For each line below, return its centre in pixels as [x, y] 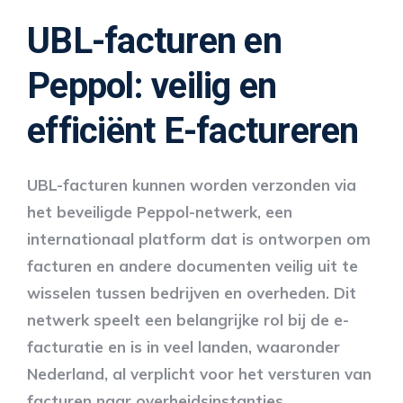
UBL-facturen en [154, 40]
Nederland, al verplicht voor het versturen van [199, 373]
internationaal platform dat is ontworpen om [199, 238]
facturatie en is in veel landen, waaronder [184, 346]
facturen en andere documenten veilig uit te [193, 265]
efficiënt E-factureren [193, 130]
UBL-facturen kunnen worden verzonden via [192, 184]
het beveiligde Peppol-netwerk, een [160, 211]
